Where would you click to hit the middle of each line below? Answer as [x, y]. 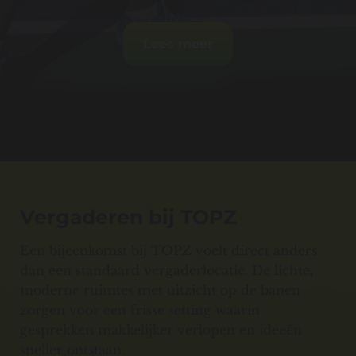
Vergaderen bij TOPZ [128, 217]
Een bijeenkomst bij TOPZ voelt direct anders [168, 251]
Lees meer [178, 44]
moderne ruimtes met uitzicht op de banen [160, 290]
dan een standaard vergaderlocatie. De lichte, [166, 271]
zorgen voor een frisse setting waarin [140, 310]
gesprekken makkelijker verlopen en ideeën [161, 330]
